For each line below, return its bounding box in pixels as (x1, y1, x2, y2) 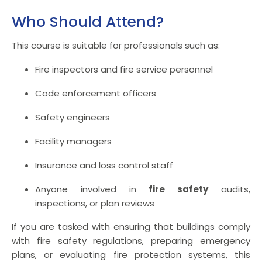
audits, (208, 182, 251, 195)
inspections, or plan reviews (35, 196, 154, 209)
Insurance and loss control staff (35, 158, 173, 171)
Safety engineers (35, 111, 110, 123)
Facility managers (35, 135, 112, 147)
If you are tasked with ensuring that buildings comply (12, 220, 250, 233)
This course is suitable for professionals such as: (12, 39, 220, 51)
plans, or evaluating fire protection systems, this (12, 248, 250, 261)
